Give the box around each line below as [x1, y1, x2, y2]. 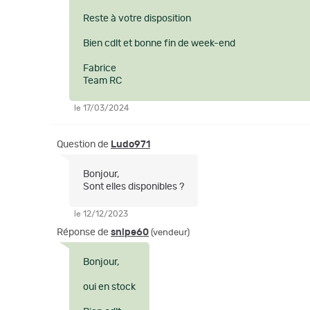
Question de [57, 140, 111, 149]
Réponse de [57, 228, 111, 237]
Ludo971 [111, 140, 150, 149]
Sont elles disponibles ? [83, 182, 184, 192]
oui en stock [83, 282, 136, 292]
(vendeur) [151, 228, 190, 237]
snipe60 [111, 228, 149, 237]
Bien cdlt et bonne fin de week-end [83, 39, 235, 48]
